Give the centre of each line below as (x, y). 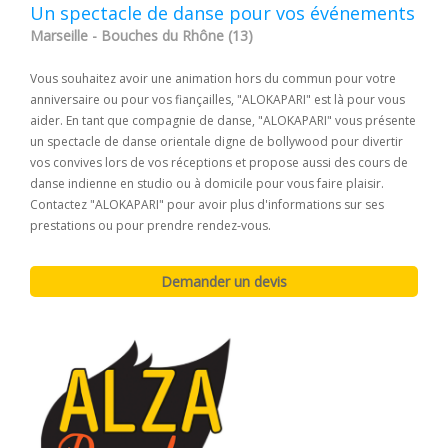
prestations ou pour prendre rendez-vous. (150, 225)
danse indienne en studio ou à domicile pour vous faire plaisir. (207, 183)
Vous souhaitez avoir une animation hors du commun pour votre (213, 78)
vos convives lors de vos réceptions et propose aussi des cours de (219, 162)
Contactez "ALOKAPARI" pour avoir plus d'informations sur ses (207, 204)
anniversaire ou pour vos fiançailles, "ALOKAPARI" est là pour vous (217, 99)
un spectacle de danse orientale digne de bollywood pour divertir (216, 141)
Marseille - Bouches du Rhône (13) (141, 35)
